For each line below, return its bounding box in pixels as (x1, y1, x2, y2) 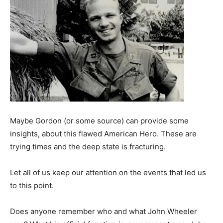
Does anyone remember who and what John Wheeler (10, 206, 197, 216)
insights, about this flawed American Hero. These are (10, 128, 197, 138)
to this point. (10, 180, 54, 190)
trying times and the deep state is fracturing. (10, 141, 166, 151)
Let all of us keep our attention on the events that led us (10, 167, 206, 177)
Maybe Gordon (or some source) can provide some (10, 115, 189, 125)
